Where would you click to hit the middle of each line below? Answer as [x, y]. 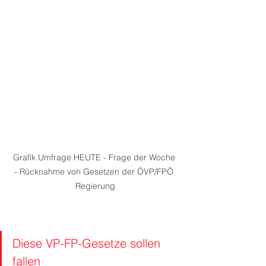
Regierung [95, 186]
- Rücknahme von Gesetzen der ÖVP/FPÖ [95, 172]
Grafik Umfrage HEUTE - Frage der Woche [95, 158]
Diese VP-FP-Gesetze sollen [88, 243]
